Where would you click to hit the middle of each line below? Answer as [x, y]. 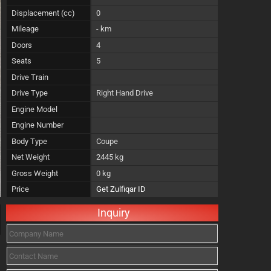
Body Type [29, 141]
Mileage [25, 29]
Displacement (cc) [43, 13]
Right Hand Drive [125, 93]
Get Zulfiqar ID [121, 189]
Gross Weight [35, 173]
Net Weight [31, 157]
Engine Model [34, 109]
